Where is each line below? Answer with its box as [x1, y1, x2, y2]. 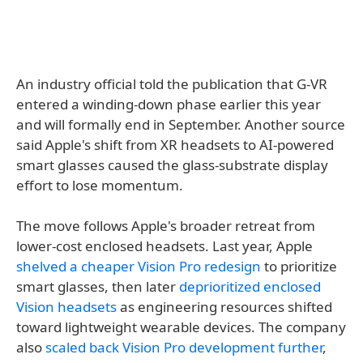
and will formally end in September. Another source [16, 115, 345, 135]
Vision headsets [16, 297, 117, 317]
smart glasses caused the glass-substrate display [16, 156, 328, 175]
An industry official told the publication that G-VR [16, 75, 327, 94]
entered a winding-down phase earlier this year [16, 95, 321, 114]
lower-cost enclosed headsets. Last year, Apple [16, 237, 313, 256]
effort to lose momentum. [16, 176, 183, 195]
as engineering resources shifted [117, 297, 332, 317]
